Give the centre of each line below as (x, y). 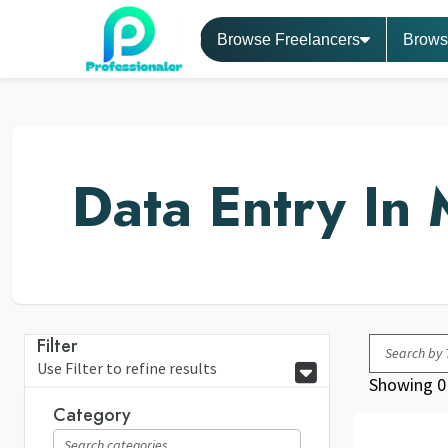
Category (92, 415)
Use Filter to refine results (127, 368)
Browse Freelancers (288, 39)
